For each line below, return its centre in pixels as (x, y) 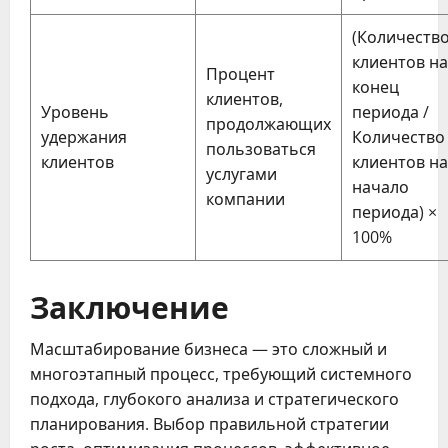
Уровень (75, 111)
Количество (398, 136)
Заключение (129, 305)
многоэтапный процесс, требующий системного (221, 373)
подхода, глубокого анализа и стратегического (214, 398)
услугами (241, 173)
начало (380, 186)
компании (245, 198)
